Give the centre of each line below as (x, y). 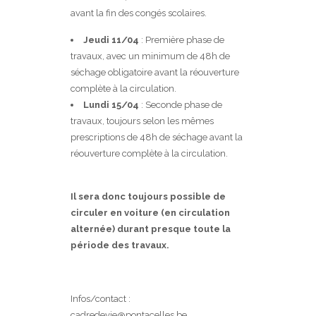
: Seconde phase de (181, 105)
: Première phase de (182, 40)
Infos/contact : (101, 299)
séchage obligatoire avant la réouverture (155, 73)
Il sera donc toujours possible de (148, 197)
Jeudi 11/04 (111, 40)
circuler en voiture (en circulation (150, 213)
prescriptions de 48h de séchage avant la (157, 138)
